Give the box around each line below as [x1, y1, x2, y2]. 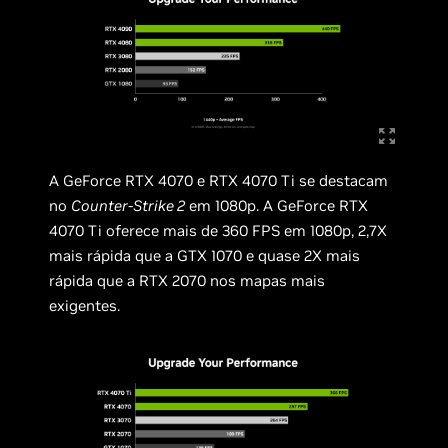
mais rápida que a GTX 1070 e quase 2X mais [49, 246, 361, 266]
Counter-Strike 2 [71, 196, 186, 216]
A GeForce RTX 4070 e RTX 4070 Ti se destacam [49, 171, 389, 191]
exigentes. [49, 296, 121, 316]
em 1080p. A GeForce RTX [185, 196, 369, 216]
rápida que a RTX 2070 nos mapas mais [49, 271, 326, 291]
